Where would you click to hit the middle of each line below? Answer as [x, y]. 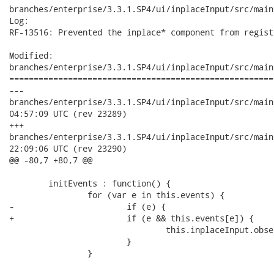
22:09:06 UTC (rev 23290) [68, 148]
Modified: [31, 55]
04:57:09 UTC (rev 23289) [68, 113]
